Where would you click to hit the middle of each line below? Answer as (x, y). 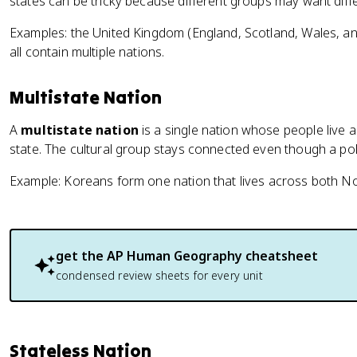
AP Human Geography (175, 256)
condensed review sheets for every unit (159, 275)
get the (81, 256)
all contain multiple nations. (87, 52)
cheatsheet (280, 256)
